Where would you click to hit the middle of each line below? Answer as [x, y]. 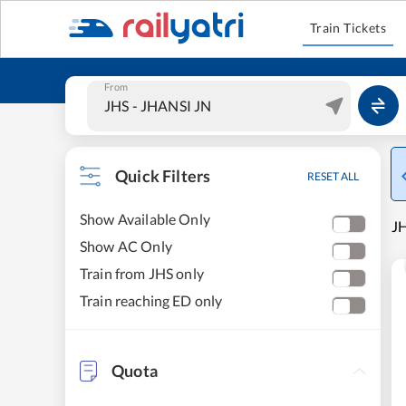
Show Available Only [145, 219]
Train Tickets [348, 28]
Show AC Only [126, 246]
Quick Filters [163, 176]
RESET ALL [333, 176]
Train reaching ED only [151, 300]
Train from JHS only [142, 273]
